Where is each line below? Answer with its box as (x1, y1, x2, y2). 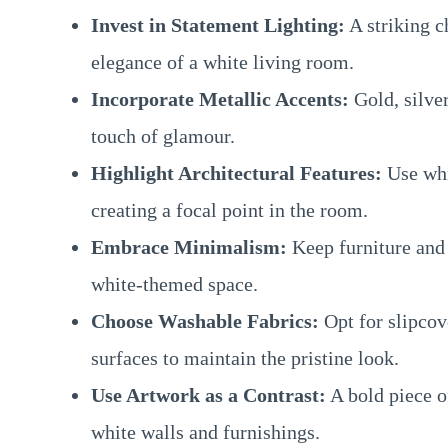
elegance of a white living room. (91, 50, 354, 73)
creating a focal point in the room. (91, 198, 368, 221)
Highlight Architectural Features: (91, 161, 382, 184)
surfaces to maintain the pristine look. (91, 346, 399, 369)
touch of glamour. (91, 124, 235, 147)
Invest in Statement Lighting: (91, 13, 345, 36)
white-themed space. (91, 272, 258, 295)
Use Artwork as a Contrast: (91, 383, 326, 406)
